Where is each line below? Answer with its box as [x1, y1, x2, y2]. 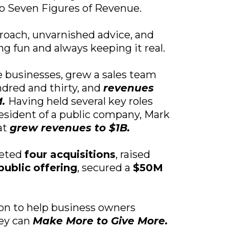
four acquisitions [24, 148, 116, 161]
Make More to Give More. [32, 215, 168, 227]
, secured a [77, 162, 133, 174]
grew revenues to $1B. [9, 122, 130, 134]
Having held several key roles [8, 95, 153, 107]
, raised [115, 148, 150, 161]
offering [33, 162, 77, 174]
